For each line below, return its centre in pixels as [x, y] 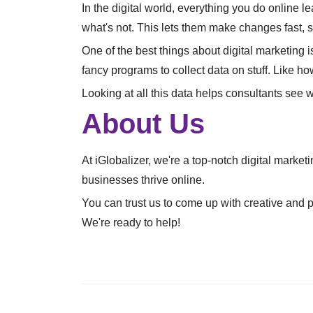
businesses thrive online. [143, 180]
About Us [143, 124]
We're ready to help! [131, 223]
